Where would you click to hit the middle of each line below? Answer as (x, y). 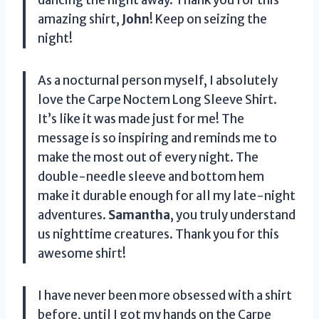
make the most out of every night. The (148, 157)
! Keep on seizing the (208, 19)
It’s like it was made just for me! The (141, 119)
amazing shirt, (80, 19)
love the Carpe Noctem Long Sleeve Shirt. (157, 99)
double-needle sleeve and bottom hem (151, 176)
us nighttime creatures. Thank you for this (158, 234)
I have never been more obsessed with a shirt (165, 295)
